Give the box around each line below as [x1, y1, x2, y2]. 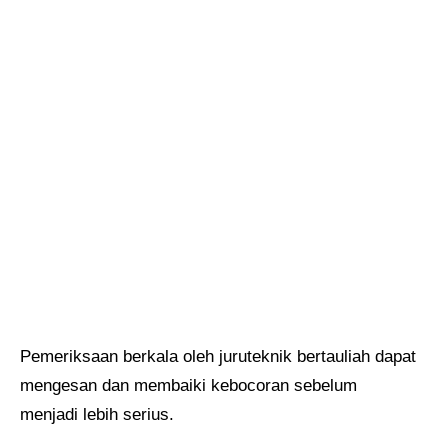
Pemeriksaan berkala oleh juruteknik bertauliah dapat [20, 347, 416, 367]
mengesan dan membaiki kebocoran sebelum [20, 376, 357, 396]
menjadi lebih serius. [20, 405, 174, 425]
